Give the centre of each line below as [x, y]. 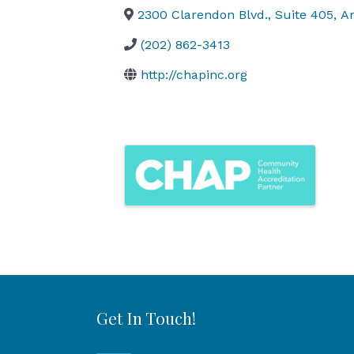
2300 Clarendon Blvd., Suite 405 [235, 15]
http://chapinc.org [194, 75]
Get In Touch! [146, 318]
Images [164, 160]
